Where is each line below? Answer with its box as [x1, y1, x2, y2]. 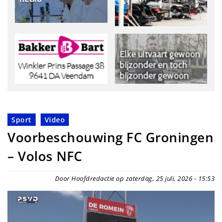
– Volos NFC [7, 147, 82, 165]
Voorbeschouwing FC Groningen [7, 128, 214, 146]
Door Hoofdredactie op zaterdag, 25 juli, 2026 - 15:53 [55, 173, 215, 183]
